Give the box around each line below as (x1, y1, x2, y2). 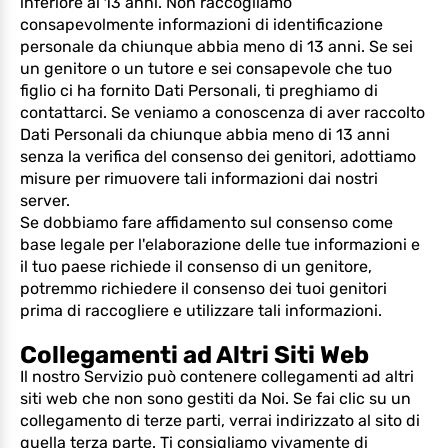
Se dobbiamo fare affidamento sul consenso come (20, 213, 393, 232)
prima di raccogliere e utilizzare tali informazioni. (20, 301, 382, 320)
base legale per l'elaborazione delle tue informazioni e (20, 235, 420, 254)
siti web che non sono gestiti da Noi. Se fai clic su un (20, 389, 411, 408)
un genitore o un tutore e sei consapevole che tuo (20, 59, 392, 78)
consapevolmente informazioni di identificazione (20, 15, 383, 34)
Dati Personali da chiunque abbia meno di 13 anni (20, 125, 390, 144)
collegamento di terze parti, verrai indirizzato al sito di (20, 411, 420, 430)
